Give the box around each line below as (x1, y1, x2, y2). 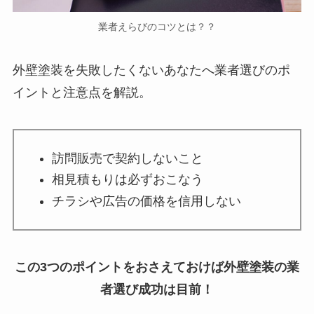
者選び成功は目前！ (100, 282, 214, 296)
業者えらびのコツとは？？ (98, 20, 216, 32)
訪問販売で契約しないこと (51, 151, 203, 165)
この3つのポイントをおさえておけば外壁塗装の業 (15, 259, 299, 274)
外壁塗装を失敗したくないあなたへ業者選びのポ (12, 63, 290, 78)
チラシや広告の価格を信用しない (51, 193, 241, 208)
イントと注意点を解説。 (12, 86, 151, 100)
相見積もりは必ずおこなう (51, 172, 203, 187)
